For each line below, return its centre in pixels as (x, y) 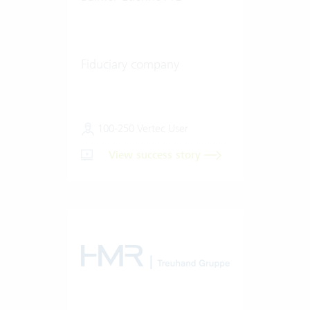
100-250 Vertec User (141, 128)
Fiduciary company (130, 64)
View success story (156, 155)
